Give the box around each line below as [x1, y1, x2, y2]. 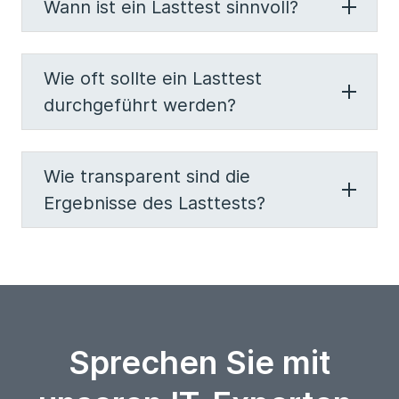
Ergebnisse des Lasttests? [44, 192, 265, 214]
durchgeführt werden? [44, 94, 236, 116]
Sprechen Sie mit [69, 343, 330, 382]
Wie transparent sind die [44, 166, 250, 187]
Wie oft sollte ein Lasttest [44, 68, 262, 89]
